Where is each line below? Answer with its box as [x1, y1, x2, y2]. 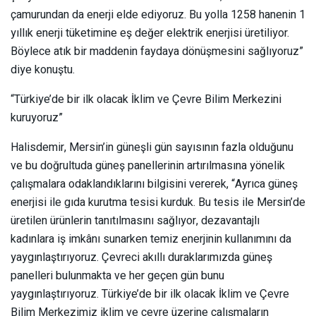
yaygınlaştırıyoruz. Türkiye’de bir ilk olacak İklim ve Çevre [11, 285, 289, 303]
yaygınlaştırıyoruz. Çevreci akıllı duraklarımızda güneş [11, 248, 272, 266]
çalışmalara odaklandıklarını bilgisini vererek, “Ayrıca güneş [11, 175, 298, 193]
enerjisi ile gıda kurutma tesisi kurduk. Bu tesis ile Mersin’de [11, 193, 305, 211]
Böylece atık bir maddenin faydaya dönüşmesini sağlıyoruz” [11, 42, 303, 60]
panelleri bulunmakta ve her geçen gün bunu [11, 267, 224, 284]
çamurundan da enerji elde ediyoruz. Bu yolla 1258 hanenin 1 [11, 6, 305, 23]
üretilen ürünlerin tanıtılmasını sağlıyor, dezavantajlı [11, 212, 260, 229]
